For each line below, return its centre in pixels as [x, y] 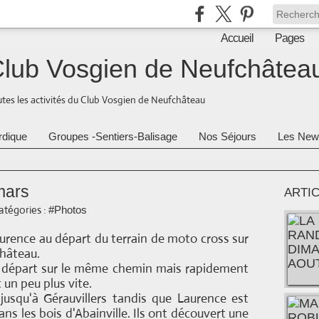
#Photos [68, 210]
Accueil [237, 38]
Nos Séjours [228, 136]
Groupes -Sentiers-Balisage [113, 136]
